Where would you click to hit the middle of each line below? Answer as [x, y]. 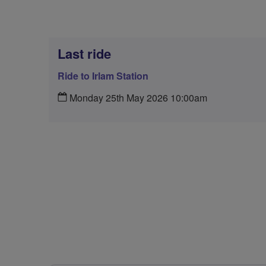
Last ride [84, 53]
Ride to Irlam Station [103, 76]
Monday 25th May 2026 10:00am [137, 98]
